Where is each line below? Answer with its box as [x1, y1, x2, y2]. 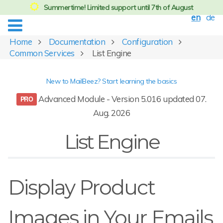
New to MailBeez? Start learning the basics [46, 77, 177, 86]
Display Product [8, 175, 155, 200]
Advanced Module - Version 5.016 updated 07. [36, 94, 207, 104]
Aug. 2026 [93, 108, 130, 118]
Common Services [9, 48, 75, 58]
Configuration [121, 36, 173, 47]
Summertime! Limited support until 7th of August [43, 3, 193, 12]
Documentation [48, 36, 106, 47]
